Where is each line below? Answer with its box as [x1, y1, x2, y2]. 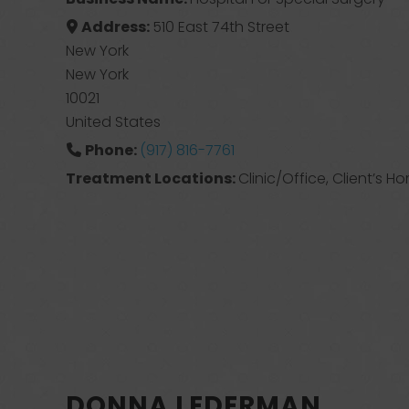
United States [66, 111, 161, 132]
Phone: [84, 140, 140, 161]
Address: [80, 16, 152, 37]
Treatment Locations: [66, 168, 239, 189]
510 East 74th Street [152, 16, 289, 37]
